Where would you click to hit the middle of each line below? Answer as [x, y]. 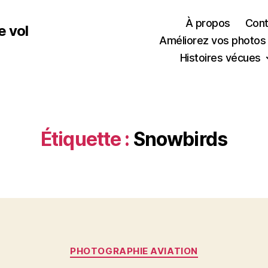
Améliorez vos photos [213, 40]
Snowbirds [180, 139]
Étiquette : [85, 139]
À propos [208, 23]
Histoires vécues [220, 58]
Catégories [160, 246]
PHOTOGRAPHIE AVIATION [134, 251]
